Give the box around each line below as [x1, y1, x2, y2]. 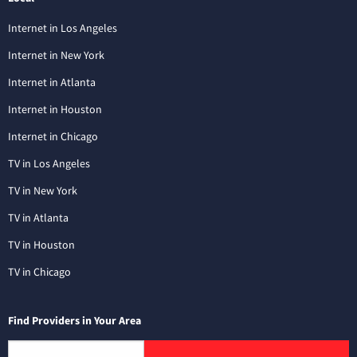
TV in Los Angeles [8, 155, 90, 171]
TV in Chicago [8, 264, 71, 279]
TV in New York [8, 182, 77, 198]
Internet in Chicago [8, 128, 98, 143]
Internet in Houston [8, 101, 102, 116]
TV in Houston [8, 237, 75, 252]
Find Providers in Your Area [8, 312, 141, 328]
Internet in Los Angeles [8, 20, 117, 35]
